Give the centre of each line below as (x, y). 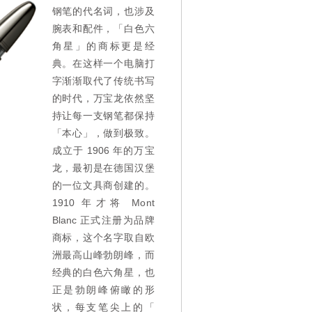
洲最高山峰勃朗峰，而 (103, 255)
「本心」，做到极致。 (103, 133)
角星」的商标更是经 (103, 46)
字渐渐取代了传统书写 (103, 81)
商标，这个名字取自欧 (103, 237)
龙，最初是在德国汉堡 (103, 168)
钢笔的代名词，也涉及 (103, 11)
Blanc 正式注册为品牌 (103, 220)
